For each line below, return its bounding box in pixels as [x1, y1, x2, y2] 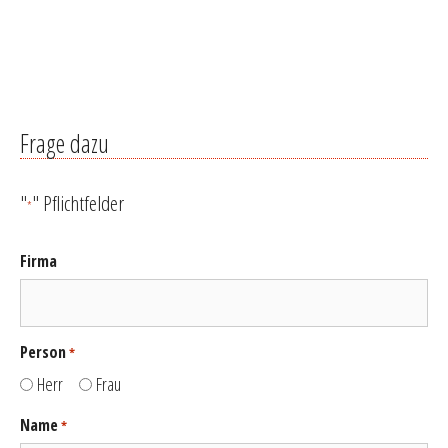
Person [20, 341, 66, 364]
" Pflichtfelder [32, 188, 124, 217]
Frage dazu [20, 126, 109, 161]
